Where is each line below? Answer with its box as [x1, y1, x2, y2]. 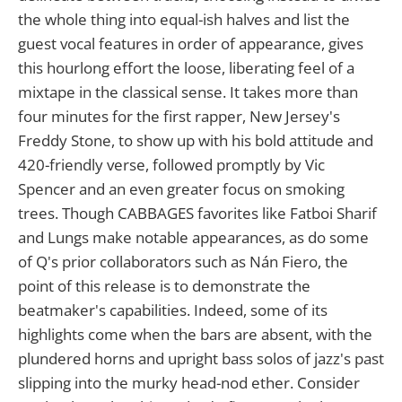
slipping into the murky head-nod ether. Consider [18, 371, 360, 393]
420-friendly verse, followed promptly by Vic [18, 153, 325, 175]
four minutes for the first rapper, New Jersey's [18, 105, 340, 127]
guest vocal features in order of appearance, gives [18, 32, 363, 54]
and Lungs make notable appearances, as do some [18, 226, 369, 248]
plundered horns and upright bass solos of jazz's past [18, 347, 384, 369]
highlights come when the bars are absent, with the [18, 323, 372, 345]
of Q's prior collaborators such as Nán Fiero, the [18, 250, 348, 272]
